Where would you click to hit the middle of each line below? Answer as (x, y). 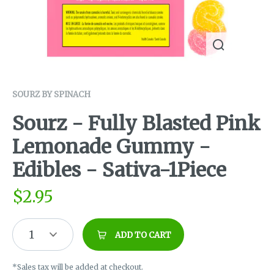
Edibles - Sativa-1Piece (119, 170)
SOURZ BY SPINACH (51, 94)
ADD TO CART (143, 235)
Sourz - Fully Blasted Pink (136, 124)
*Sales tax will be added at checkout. (78, 267)
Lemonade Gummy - (111, 147)
